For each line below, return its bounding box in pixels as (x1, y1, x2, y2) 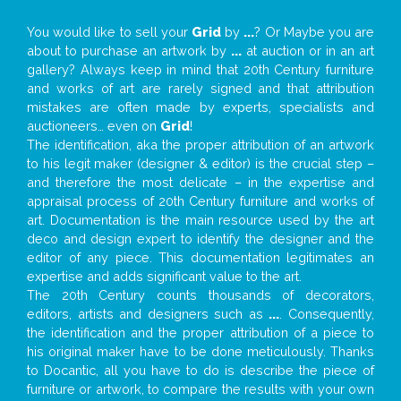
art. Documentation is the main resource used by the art (27, 212, 374, 228)
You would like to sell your (27, 24, 192, 40)
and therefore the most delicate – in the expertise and (27, 175, 374, 191)
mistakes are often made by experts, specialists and (27, 99, 374, 115)
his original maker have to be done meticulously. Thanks (27, 344, 374, 360)
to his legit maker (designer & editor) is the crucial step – (27, 156, 374, 172)
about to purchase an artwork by (27, 43, 231, 59)
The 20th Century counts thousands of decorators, (27, 287, 374, 303)
